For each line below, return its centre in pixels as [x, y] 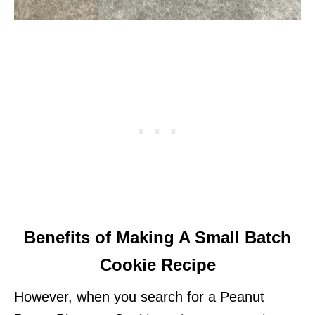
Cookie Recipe [157, 265]
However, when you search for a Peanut [139, 297]
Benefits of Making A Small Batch [157, 237]
